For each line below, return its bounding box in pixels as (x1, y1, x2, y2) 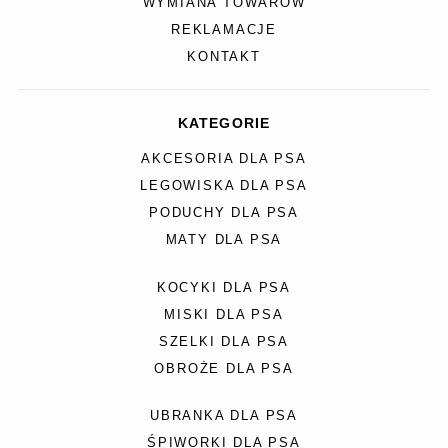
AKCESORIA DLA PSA (141, 152, 307, 167)
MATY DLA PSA (165, 233, 283, 248)
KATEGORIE (177, 115, 271, 132)
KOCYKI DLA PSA (156, 280, 292, 295)
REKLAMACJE (171, 23, 277, 38)
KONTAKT (187, 50, 261, 65)
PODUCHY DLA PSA (149, 206, 299, 221)
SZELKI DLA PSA (158, 334, 290, 349)
